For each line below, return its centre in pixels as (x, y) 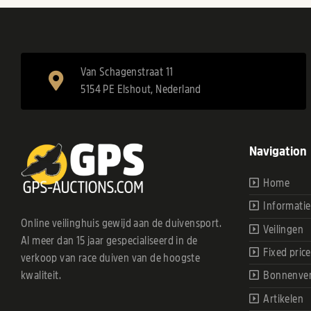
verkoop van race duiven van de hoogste (111, 258)
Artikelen (284, 299)
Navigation (278, 151)
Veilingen (284, 229)
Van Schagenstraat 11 (127, 72)
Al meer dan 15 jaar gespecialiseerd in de (109, 241)
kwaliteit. (41, 275)
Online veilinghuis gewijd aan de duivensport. (121, 223)
